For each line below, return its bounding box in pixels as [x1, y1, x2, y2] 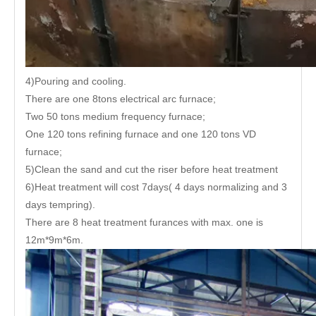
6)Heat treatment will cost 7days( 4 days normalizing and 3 [25, 181, 287, 193]
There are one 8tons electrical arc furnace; [25, 92, 216, 104]
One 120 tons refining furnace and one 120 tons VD [25, 128, 256, 140]
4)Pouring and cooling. [25, 75, 126, 87]
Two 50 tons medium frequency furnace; [25, 110, 205, 122]
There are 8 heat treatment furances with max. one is [25, 216, 263, 228]
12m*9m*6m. [25, 233, 83, 245]
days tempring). [25, 198, 95, 210]
